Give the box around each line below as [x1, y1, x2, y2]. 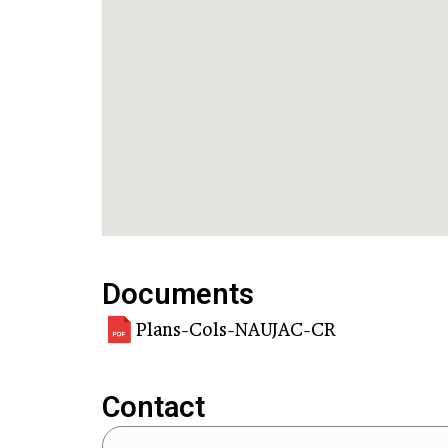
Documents [102, 276, 254, 311]
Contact [102, 389, 205, 424]
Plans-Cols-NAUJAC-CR [136, 319, 336, 340]
